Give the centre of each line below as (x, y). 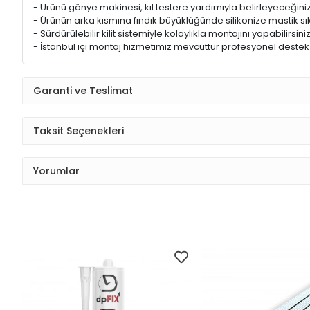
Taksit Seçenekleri (79, 130)
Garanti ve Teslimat (83, 90)
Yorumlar (56, 171)
